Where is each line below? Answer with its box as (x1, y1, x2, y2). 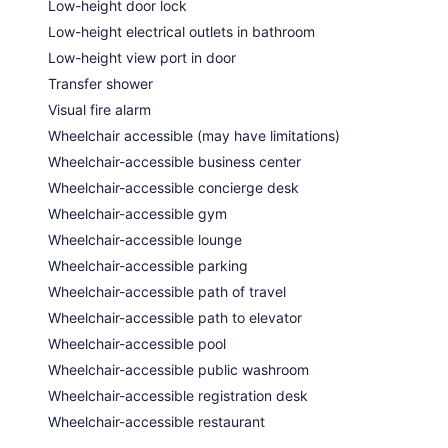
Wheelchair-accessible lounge (48, 231, 242, 249)
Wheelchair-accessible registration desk (48, 387, 308, 405)
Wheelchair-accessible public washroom (48, 361, 309, 379)
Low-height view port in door (48, 49, 236, 67)
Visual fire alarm (48, 101, 151, 119)
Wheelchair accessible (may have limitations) (48, 127, 340, 145)
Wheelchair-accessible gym (48, 205, 227, 223)
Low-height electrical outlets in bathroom (48, 23, 315, 41)
